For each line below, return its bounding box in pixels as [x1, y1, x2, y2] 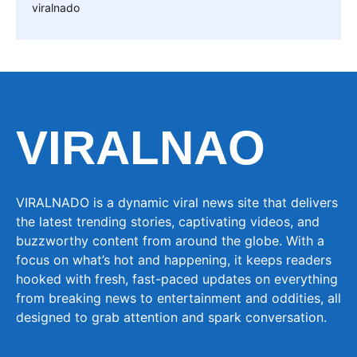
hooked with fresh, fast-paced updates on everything [16, 270, 338, 287]
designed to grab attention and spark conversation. [16, 308, 327, 325]
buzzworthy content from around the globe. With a [16, 232, 324, 249]
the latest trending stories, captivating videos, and [16, 213, 320, 229]
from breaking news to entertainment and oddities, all [16, 289, 341, 306]
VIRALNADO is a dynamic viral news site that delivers [16, 194, 338, 210]
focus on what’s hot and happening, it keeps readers [16, 251, 331, 268]
